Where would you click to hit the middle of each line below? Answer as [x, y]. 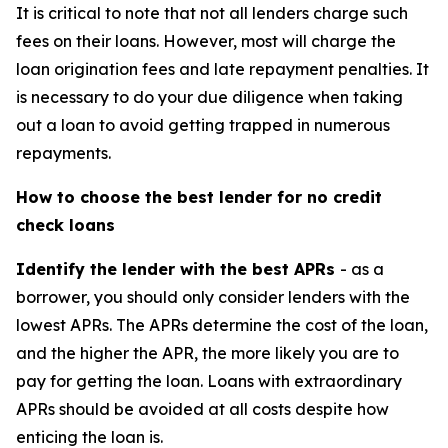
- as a [362, 269]
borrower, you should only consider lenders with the [213, 297]
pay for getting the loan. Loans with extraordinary [209, 381]
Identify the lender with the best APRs [178, 269]
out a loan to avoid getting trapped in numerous [203, 125]
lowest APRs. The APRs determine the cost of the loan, [222, 325]
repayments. [63, 153]
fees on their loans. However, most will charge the [206, 41]
